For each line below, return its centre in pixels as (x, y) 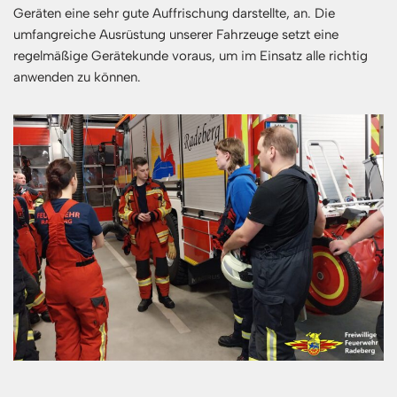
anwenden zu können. (77, 77)
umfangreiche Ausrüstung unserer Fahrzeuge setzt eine (176, 34)
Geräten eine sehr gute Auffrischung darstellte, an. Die (174, 13)
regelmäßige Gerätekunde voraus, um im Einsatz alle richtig (191, 55)
